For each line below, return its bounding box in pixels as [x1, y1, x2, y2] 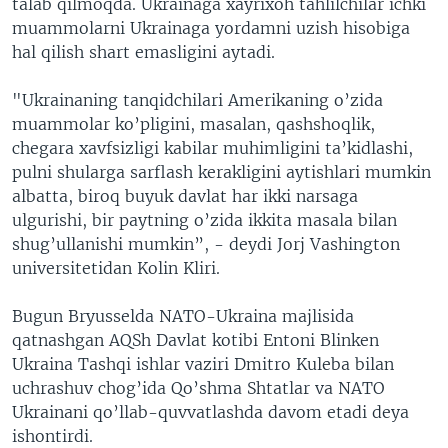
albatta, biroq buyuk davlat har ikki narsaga [12, 186, 358, 206]
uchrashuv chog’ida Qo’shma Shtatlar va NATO [12, 378, 385, 398]
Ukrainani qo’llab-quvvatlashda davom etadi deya [12, 402, 409, 422]
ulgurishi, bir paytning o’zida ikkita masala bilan [12, 210, 397, 230]
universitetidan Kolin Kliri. [12, 258, 220, 278]
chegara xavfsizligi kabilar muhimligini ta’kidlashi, [12, 138, 413, 158]
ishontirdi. [12, 426, 93, 446]
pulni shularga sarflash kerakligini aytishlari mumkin [12, 162, 431, 182]
